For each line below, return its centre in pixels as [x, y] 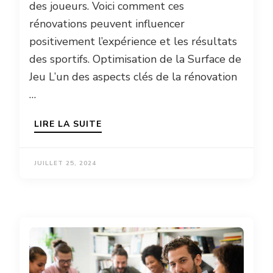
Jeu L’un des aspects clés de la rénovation [133, 77]
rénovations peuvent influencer [107, 24]
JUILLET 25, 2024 [65, 164]
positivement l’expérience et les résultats [133, 42]
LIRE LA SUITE [68, 124]
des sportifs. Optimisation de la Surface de [135, 59]
